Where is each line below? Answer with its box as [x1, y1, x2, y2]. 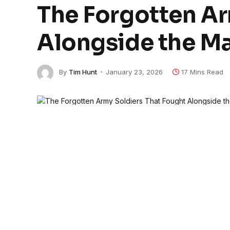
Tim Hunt [69, 68, 97, 76]
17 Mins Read [181, 68, 223, 76]
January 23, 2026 [106, 68, 163, 76]
